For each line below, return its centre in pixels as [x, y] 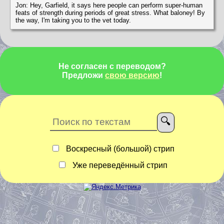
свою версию [132, 75]
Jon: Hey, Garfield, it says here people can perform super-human [109, 5]
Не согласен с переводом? [112, 66]
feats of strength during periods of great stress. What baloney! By [110, 13]
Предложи [83, 75]
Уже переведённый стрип [119, 165]
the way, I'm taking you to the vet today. [73, 20]
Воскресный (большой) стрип [119, 149]
